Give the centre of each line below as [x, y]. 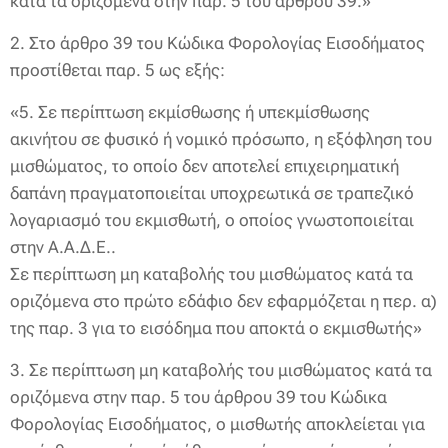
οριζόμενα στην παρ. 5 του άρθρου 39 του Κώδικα [198, 397]
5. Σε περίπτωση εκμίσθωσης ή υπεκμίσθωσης [194, 112]
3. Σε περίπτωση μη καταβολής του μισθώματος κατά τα [221, 370]
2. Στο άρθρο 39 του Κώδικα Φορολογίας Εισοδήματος [217, 43]
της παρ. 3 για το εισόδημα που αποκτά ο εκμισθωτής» [216, 328]
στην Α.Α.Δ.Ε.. [63, 247]
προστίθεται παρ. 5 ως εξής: [117, 70]
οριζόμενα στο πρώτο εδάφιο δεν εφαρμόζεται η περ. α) [223, 301]
